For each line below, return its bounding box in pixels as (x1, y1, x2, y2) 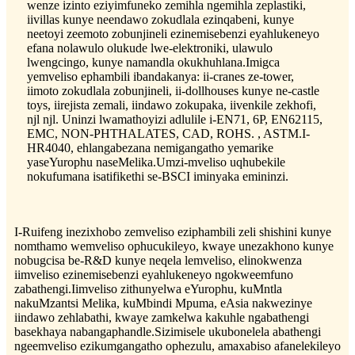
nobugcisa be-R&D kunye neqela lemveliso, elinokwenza (14, 253, 302, 267)
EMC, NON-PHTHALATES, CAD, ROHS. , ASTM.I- (27, 126, 310, 140)
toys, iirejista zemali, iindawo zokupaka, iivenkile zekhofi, (27, 97, 316, 112)
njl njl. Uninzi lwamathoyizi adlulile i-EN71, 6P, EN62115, (27, 112, 323, 126)
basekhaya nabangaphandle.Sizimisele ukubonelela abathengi (14, 324, 321, 338)
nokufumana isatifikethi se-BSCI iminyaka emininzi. (27, 169, 288, 183)
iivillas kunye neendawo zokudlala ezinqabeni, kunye (27, 12, 294, 26)
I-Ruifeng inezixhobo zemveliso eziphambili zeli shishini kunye (14, 224, 331, 239)
